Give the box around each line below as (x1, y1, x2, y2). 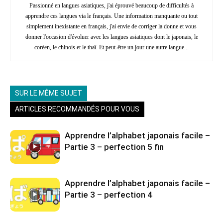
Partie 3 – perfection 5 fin (65, 141, 164, 152)
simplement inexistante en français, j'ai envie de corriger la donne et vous (26, 22, 197, 30)
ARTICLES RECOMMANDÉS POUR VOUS (15, 105, 139, 113)
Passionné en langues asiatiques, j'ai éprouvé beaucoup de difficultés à (29, 1, 194, 9)
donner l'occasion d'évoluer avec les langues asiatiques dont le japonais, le (25, 33, 198, 40)
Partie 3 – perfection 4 (65, 189, 152, 200)
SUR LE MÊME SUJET (15, 89, 82, 97)
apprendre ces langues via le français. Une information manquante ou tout (25, 12, 198, 19)
